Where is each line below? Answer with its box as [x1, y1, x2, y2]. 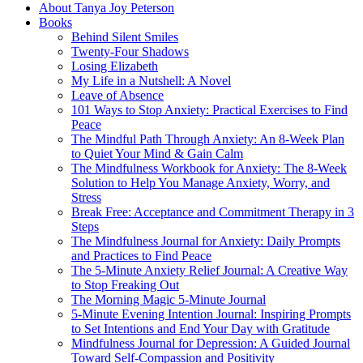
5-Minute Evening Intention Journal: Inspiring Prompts [71, 306, 351, 321]
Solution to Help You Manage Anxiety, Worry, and [71, 175, 330, 190]
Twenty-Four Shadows [71, 44, 189, 58]
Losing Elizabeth [71, 58, 158, 73]
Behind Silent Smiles [71, 29, 178, 44]
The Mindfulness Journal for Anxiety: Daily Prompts [71, 233, 340, 248]
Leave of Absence [71, 88, 164, 102]
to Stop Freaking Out [71, 277, 179, 292]
